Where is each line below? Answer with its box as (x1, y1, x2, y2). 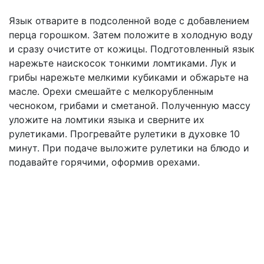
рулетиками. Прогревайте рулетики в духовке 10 (9, 128, 240, 140)
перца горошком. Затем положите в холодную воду (9, 29, 253, 41)
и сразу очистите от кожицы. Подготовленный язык (9, 43, 255, 55)
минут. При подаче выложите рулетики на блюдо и (9, 142, 249, 154)
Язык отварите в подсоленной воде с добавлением (9, 15, 249, 27)
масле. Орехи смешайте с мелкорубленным (9, 85, 213, 97)
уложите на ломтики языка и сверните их (9, 114, 204, 126)
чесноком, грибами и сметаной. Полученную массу (9, 100, 250, 111)
